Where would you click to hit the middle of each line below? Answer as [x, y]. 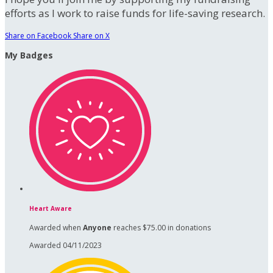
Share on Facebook [38, 36]
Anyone [97, 228]
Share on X [91, 36]
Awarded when [56, 228]
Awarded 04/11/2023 [66, 246]
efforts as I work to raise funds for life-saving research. [135, 13]
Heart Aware [51, 208]
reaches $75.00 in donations [161, 228]
